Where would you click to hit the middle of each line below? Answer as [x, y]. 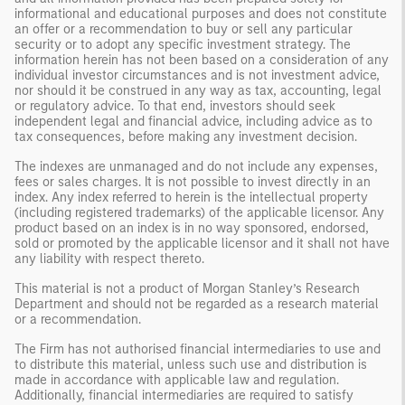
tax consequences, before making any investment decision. [186, 137]
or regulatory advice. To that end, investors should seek [175, 106]
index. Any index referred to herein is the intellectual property [191, 197]
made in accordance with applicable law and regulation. [177, 380]
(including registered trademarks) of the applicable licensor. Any [199, 212]
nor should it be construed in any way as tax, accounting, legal [198, 90]
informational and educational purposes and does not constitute [201, 14]
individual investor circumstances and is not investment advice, [197, 75]
